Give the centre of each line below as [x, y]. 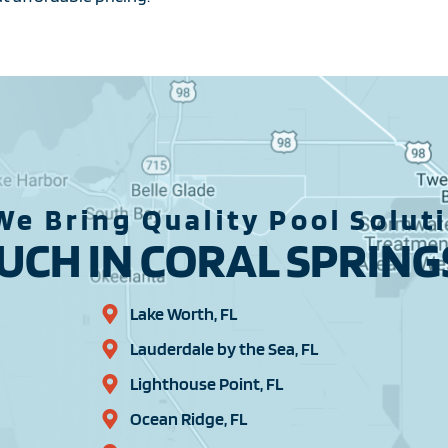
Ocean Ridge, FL [188, 419]
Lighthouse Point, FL [206, 384]
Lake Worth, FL [183, 314]
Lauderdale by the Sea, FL [223, 349]
